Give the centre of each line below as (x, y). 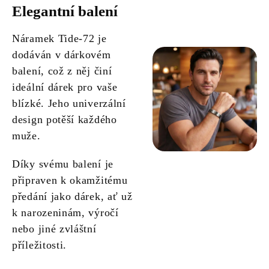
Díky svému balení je (63, 164)
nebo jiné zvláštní (54, 229)
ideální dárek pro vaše (65, 87)
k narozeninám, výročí (65, 213)
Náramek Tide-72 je (59, 39)
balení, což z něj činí (62, 71)
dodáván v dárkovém (62, 55)
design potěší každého (65, 120)
